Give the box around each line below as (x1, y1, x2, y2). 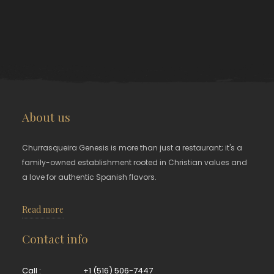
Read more (22, 204, 64, 216)
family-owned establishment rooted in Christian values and (22, 157, 248, 168)
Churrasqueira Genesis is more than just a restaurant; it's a (22, 143, 243, 154)
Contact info (22, 231, 89, 247)
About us (22, 109, 71, 125)
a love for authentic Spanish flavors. (22, 172, 157, 183)
